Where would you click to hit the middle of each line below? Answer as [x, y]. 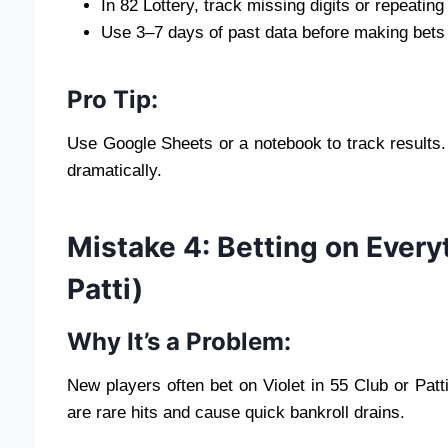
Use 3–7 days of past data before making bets [273, 32]
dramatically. [114, 170]
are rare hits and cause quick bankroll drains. [236, 412]
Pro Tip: [112, 99]
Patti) [105, 288]
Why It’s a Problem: [179, 341]
